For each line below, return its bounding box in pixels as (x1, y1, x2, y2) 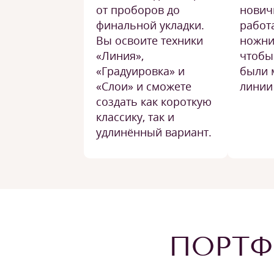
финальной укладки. (96, 18, 204, 32)
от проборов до (96, 2, 180, 17)
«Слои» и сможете (96, 79, 191, 94)
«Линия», (96, 48, 144, 63)
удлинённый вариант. (96, 125, 212, 139)
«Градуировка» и (96, 64, 185, 78)
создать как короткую (96, 94, 212, 109)
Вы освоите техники (96, 33, 203, 48)
